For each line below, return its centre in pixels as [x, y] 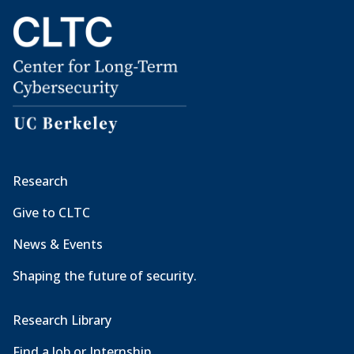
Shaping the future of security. [105, 276]
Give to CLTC [51, 213]
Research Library [62, 320]
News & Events [58, 245]
